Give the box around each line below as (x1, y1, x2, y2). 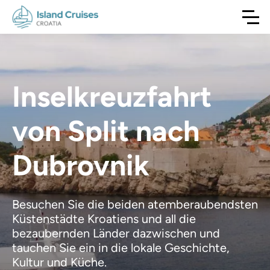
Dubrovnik (12, 148, 149, 183)
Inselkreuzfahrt (12, 79, 212, 114)
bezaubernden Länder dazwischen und (12, 226, 220, 240)
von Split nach (12, 113, 199, 148)
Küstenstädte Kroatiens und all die (12, 212, 196, 226)
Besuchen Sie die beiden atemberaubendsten (12, 197, 258, 212)
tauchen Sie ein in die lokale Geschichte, (12, 240, 230, 255)
